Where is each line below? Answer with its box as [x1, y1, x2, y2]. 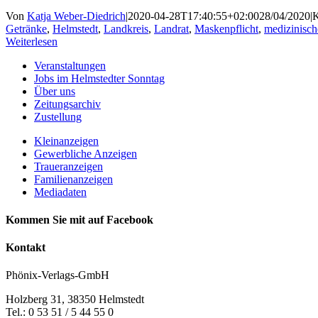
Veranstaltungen [34, 59, 106, 72]
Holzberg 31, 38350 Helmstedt [6, 293, 144, 306]
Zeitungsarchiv [34, 97, 101, 110]
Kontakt [6, 241, 45, 254]
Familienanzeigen [34, 172, 113, 185]
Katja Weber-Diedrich [27, 9, 126, 22]
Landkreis [104, 22, 148, 35]
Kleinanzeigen [34, 134, 99, 147]
